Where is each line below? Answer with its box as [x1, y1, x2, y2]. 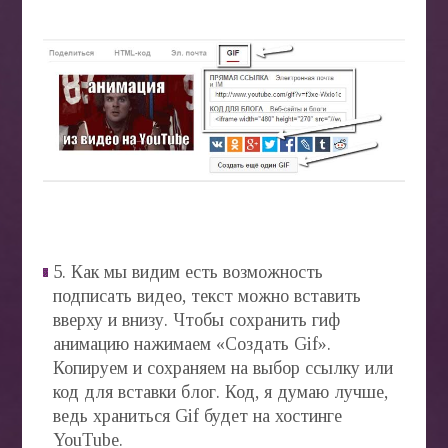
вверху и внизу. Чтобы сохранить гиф [52, 310, 340, 331]
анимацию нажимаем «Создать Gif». [52, 334, 331, 355]
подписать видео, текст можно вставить [52, 286, 361, 307]
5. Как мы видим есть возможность [52, 262, 323, 283]
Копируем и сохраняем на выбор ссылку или [52, 358, 393, 379]
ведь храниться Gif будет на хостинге [52, 406, 342, 427]
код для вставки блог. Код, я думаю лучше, [52, 382, 388, 403]
